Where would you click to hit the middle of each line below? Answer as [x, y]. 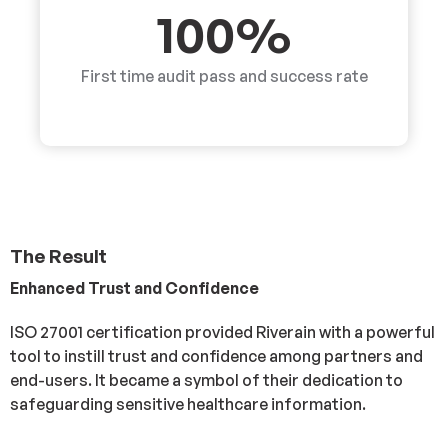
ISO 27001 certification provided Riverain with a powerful [222, 332]
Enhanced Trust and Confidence [134, 288]
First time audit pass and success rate [224, 76]
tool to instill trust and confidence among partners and [216, 356]
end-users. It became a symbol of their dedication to [206, 380]
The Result [58, 256]
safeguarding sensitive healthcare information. [188, 404]
